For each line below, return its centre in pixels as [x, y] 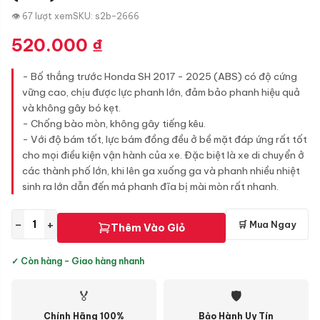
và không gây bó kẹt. [71, 108]
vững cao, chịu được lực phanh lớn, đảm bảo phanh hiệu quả [161, 92]
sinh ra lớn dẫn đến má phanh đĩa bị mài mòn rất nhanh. [150, 186]
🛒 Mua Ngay [267, 224]
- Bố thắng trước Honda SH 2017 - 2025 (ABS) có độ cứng [160, 76]
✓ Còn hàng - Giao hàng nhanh [78, 261]
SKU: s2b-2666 [106, 16]
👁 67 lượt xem [42, 16]
